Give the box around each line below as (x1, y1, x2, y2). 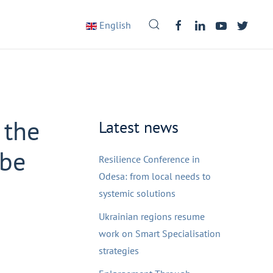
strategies (99, 244, 139, 257)
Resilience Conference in (99, 153, 200, 165)
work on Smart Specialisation (99, 227, 221, 239)
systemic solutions (99, 187, 175, 199)
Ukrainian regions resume (99, 210, 205, 222)
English (97, 19, 131, 31)
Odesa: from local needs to (99, 170, 211, 182)
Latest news (99, 117, 179, 137)
